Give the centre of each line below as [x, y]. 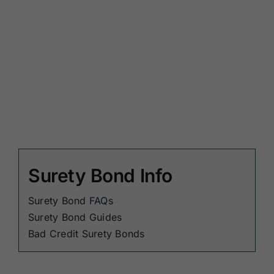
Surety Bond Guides [75, 217]
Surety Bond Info [100, 175]
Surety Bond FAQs [70, 200]
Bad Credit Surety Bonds [86, 233]
